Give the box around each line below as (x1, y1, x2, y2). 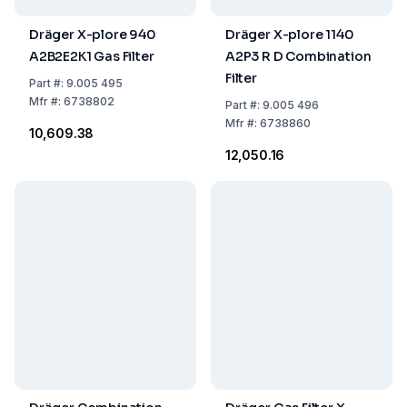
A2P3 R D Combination (225, 48, 372, 65)
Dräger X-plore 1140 (225, 26, 354, 43)
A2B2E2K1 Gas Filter (29, 48, 154, 65)
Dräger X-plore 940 (29, 26, 156, 43)
